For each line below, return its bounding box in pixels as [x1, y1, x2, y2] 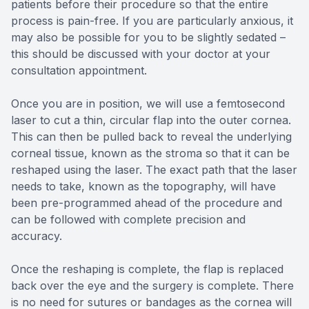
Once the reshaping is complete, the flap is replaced [11, 261, 283, 276]
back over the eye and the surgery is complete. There [11, 278, 294, 292]
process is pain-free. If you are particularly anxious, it [11, 13, 293, 28]
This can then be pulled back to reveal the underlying [11, 129, 292, 143]
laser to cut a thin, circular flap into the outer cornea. [11, 112, 291, 127]
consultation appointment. [11, 63, 147, 77]
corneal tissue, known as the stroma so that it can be [11, 146, 290, 160]
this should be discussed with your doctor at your [11, 46, 270, 61]
